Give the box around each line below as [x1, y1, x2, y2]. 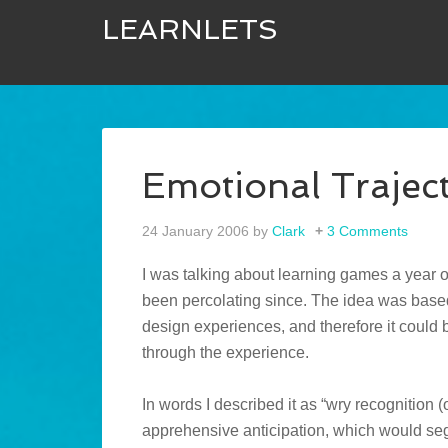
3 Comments [327, 223, 408, 240]
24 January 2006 [142, 223, 249, 240]
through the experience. [142, 344, 309, 362]
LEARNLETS [102, 13, 278, 46]
